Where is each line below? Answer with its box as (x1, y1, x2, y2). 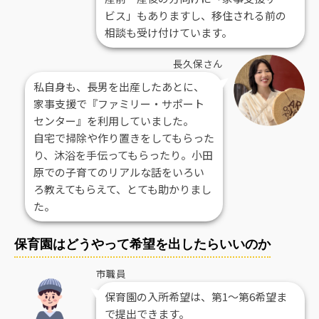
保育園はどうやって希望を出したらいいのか (14, 234, 271, 252)
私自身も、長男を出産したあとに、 (33, 78, 204, 94)
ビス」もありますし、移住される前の (105, 7, 286, 23)
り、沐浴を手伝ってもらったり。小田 (33, 147, 213, 162)
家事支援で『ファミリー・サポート (33, 95, 204, 111)
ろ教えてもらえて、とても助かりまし (33, 181, 211, 197)
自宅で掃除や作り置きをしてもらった (33, 130, 214, 145)
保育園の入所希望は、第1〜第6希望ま (105, 288, 287, 304)
